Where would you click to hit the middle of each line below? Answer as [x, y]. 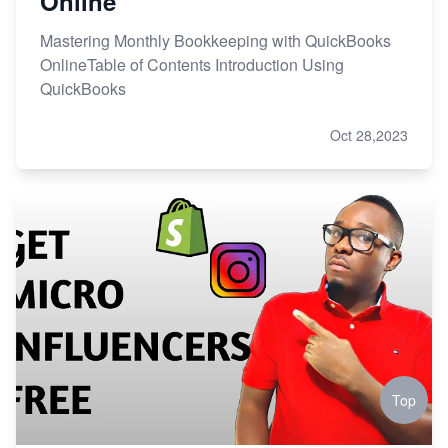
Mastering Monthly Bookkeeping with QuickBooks [215, 41]
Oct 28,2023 [369, 135]
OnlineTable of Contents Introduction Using [192, 65]
